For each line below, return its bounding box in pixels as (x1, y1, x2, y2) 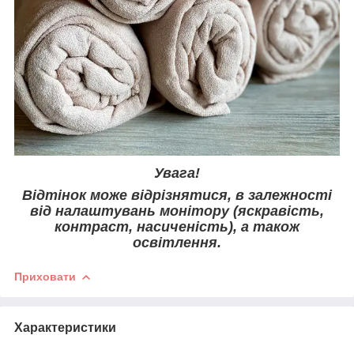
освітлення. (133, 234, 221, 250)
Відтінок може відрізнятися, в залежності (22, 186, 332, 203)
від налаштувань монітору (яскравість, (30, 202, 324, 219)
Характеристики (14, 320, 116, 334)
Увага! (154, 164, 200, 181)
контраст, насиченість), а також (55, 218, 299, 235)
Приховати (14, 269, 76, 283)
